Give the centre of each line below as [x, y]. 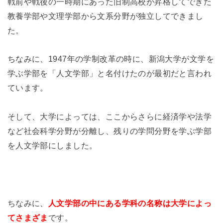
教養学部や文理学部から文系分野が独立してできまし [105, 16]
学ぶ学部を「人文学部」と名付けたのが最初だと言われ [110, 73]
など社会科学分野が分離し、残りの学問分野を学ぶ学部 [110, 131]
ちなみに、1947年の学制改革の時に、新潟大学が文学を [111, 59]
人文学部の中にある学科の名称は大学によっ [130, 203]
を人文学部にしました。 [52, 146]
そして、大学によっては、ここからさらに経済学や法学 [110, 117]
